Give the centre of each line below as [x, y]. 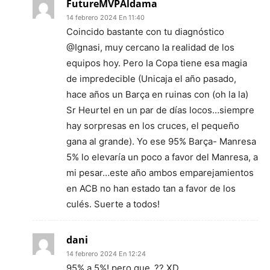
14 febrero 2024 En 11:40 [105, 17]
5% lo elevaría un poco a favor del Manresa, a [162, 157]
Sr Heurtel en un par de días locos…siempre [160, 110]
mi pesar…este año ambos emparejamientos [160, 172]
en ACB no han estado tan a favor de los [151, 188]
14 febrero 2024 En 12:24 [106, 253]
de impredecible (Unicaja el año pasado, [151, 78]
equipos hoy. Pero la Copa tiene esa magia [157, 63]
